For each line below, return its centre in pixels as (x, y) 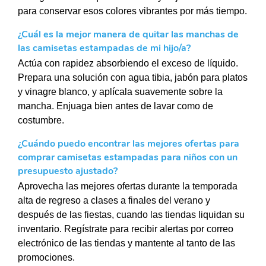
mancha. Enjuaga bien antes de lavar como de (115, 106)
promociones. (46, 257)
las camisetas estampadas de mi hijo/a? (104, 48)
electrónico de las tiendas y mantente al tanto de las (126, 243)
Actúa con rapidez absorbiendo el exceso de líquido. (128, 63)
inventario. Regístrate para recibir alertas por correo (126, 229)
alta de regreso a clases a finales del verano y (114, 200)
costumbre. (41, 120)
